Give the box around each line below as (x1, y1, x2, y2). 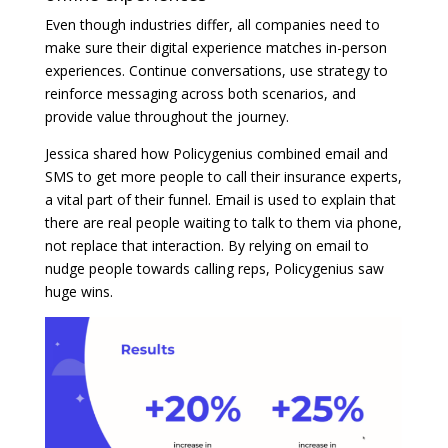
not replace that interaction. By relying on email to (44, 236, 369, 256)
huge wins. (44, 282, 113, 302)
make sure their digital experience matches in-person (44, 38, 387, 58)
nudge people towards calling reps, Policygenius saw (44, 259, 384, 279)
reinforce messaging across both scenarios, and (44, 84, 356, 104)
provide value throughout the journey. (44, 107, 289, 127)
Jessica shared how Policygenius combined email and (44, 144, 388, 164)
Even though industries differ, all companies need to (44, 15, 380, 35)
